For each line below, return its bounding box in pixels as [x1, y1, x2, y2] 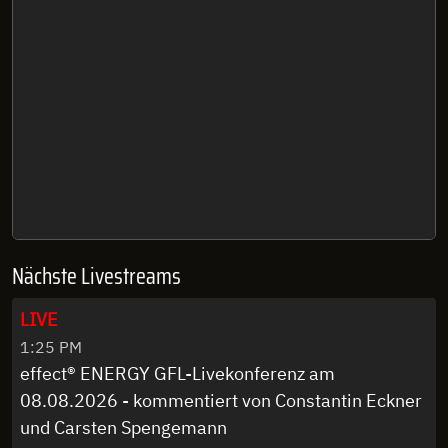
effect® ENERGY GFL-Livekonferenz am [20, 361, 335, 385]
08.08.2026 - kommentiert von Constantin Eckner [20, 388, 422, 412]
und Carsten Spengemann [20, 415, 227, 439]
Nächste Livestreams [12, 257, 181, 294]
